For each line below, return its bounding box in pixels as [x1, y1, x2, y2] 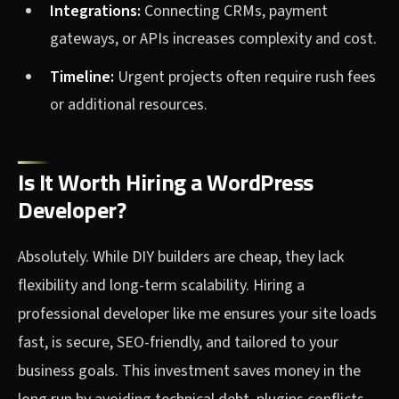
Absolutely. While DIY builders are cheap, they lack [18, 246, 344, 269]
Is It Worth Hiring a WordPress [18, 165, 313, 200]
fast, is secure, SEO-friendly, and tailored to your [18, 331, 338, 354]
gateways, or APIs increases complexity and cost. [50, 28, 377, 51]
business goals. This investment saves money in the [18, 360, 361, 383]
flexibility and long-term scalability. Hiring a [18, 274, 305, 297]
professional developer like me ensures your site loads [18, 303, 377, 326]
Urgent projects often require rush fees [114, 66, 376, 89]
